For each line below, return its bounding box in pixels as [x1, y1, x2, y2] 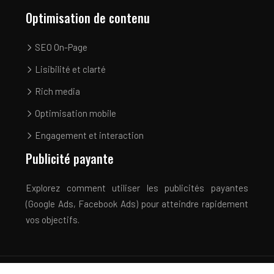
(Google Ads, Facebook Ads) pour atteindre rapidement [26, 198, 248, 209]
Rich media [33, 85, 80, 97]
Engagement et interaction [33, 129, 144, 141]
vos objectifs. [26, 213, 80, 225]
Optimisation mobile [33, 107, 116, 119]
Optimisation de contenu [26, 8, 150, 27]
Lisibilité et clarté [33, 63, 106, 75]
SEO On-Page [33, 41, 87, 53]
